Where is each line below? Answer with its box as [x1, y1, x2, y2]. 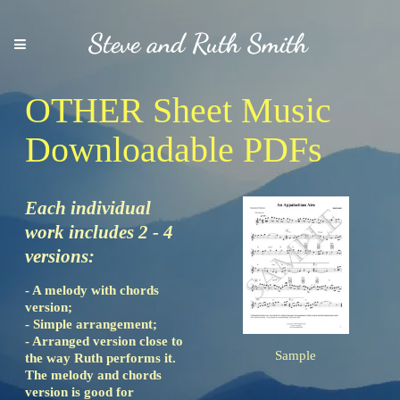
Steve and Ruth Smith [88, 27, 309, 59]
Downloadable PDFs [25, 129, 322, 171]
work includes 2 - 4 [25, 221, 173, 244]
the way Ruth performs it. [25, 351, 179, 366]
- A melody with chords [25, 283, 159, 298]
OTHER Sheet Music [25, 90, 331, 131]
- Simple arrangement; [25, 317, 161, 332]
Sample [275, 348, 317, 363]
